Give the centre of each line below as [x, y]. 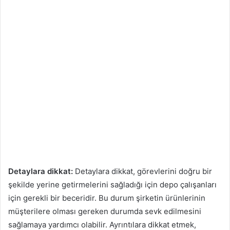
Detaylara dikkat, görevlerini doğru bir [142, 171]
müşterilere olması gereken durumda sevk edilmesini [105, 211]
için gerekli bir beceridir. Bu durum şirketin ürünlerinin [107, 198]
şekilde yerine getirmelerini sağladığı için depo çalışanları [112, 184]
